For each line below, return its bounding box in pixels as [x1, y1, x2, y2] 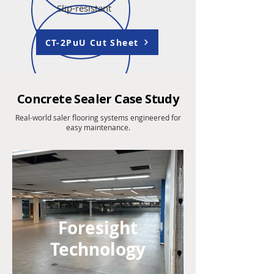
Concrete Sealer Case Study [17, 91, 179, 107]
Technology [50, 237, 146, 261]
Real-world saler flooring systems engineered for [15, 113, 181, 122]
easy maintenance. [65, 122, 130, 132]
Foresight [58, 216, 138, 240]
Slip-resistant [57, 2, 111, 14]
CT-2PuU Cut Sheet [45, 36, 139, 48]
